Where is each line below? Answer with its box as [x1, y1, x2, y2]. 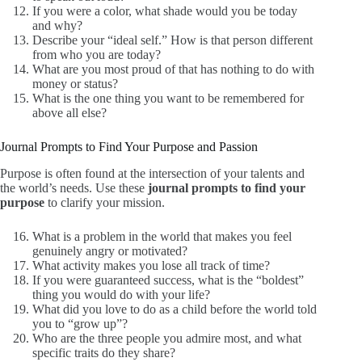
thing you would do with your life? [32, 288, 210, 302]
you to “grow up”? [32, 317, 128, 331]
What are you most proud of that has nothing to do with [32, 62, 314, 77]
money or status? [32, 77, 118, 91]
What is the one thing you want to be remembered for [32, 91, 304, 106]
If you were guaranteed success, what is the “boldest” [32, 273, 304, 288]
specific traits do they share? [32, 346, 175, 360]
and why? [32, 19, 82, 33]
